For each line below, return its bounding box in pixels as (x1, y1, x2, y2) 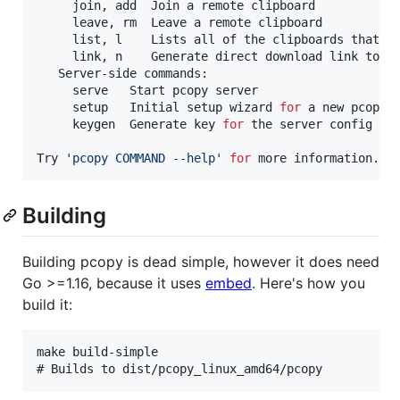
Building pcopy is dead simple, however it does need (22, 252, 379, 271)
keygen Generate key (37, 116, 222, 131)
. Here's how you (252, 273, 365, 292)
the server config (244, 116, 372, 131)
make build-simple (37, 344, 158, 359)
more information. (251, 150, 379, 165)
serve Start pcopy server (37, 82, 258, 97)
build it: (22, 295, 72, 313)
